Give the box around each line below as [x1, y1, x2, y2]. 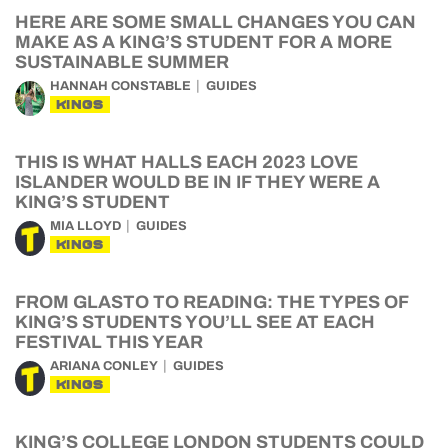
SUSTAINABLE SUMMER [15, 52, 229, 72]
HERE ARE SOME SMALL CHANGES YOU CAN [15, 12, 416, 32]
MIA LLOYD [50, 219, 121, 233]
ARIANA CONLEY [50, 359, 158, 373]
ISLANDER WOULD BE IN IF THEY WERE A [15, 172, 380, 192]
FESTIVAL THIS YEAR [15, 332, 203, 352]
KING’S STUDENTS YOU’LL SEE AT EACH [15, 312, 375, 332]
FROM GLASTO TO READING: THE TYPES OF [15, 292, 408, 312]
